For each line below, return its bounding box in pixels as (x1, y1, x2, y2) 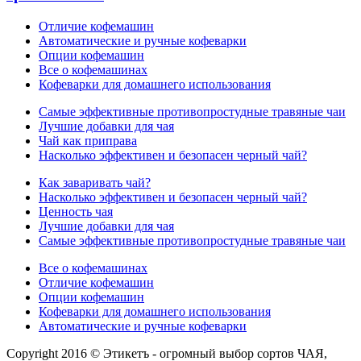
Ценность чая (39, 204, 113, 218)
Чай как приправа (39, 133, 137, 147)
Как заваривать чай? (39, 175, 151, 189)
